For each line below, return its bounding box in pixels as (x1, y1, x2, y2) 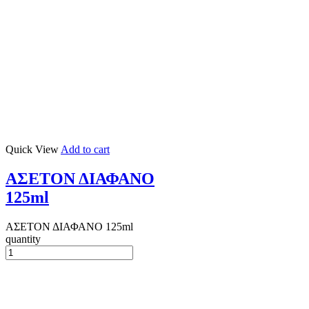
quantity (6, 232, 41, 245)
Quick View (6, 143, 59, 155)
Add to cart (61, 143, 110, 155)
